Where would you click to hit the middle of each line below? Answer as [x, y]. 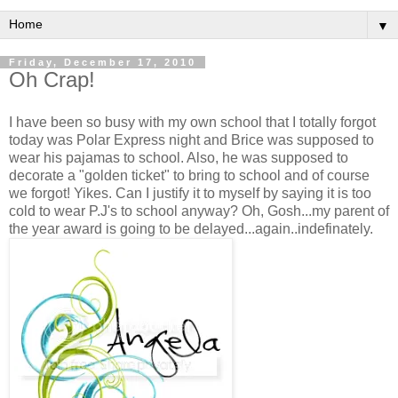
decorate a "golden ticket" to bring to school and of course [189, 175]
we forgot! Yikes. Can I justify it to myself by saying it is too [190, 193]
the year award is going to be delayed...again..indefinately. [191, 228]
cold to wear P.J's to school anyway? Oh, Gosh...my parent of [199, 211]
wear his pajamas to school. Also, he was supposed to [179, 157]
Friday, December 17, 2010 [103, 62]
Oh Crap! [52, 80]
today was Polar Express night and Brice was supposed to [191, 139]
